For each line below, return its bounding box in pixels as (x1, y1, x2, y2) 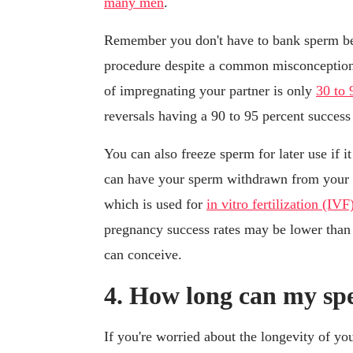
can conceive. (104, 247, 182, 263)
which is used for (104, 196, 206, 213)
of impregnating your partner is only (104, 83, 316, 99)
